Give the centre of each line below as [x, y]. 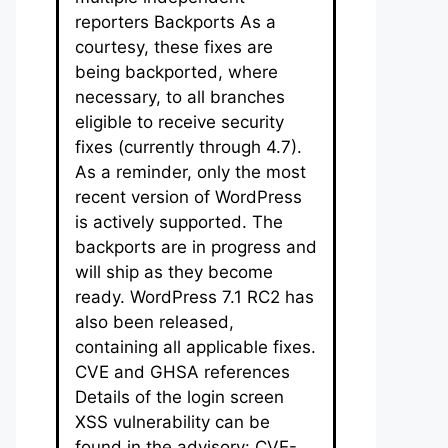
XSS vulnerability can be [172, 421]
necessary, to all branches [180, 96]
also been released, [154, 321]
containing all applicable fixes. [195, 346]
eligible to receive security [179, 121]
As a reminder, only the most [190, 171]
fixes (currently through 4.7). [188, 146]
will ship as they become [174, 271]
